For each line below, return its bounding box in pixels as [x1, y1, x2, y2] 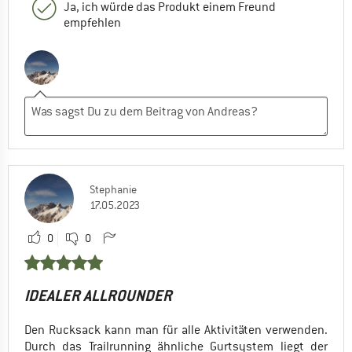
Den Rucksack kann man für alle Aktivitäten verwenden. [24, 322, 328, 339]
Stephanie [90, 182, 137, 197]
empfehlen [64, 15, 121, 31]
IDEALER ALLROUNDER [24, 286, 172, 306]
